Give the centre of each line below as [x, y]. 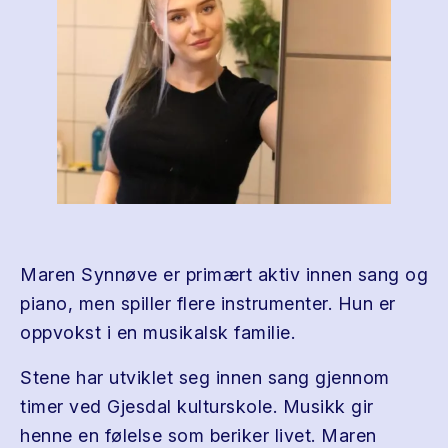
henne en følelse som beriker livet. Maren [198, 435]
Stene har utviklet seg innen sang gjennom [205, 377]
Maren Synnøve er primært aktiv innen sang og [224, 274]
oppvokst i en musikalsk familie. [157, 332]
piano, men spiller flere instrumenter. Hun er [208, 303]
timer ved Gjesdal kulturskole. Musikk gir [197, 406]
